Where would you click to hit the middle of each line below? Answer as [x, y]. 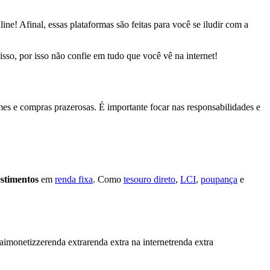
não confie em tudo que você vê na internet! [134, 55]
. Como [108, 179]
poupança [219, 179]
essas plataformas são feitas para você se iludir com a [148, 24]
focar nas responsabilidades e [205, 107]
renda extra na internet [129, 242]
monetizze [25, 242]
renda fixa [74, 179]
